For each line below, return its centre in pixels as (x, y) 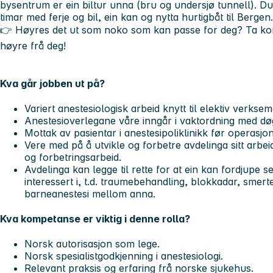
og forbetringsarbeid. (73, 157)
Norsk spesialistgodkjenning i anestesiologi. (124, 256)
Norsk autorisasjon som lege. (92, 244)
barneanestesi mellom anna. (90, 193)
